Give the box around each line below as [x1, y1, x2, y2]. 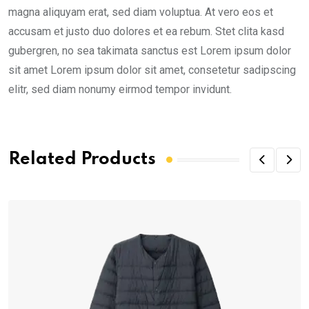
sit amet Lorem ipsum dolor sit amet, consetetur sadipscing [8, 63, 296, 77]
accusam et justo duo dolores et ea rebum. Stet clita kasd [8, 24, 284, 38]
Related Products [8, 151, 156, 169]
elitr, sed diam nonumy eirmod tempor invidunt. [8, 82, 232, 96]
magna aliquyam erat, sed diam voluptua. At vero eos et [8, 5, 273, 19]
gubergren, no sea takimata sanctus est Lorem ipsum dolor [8, 43, 291, 57]
